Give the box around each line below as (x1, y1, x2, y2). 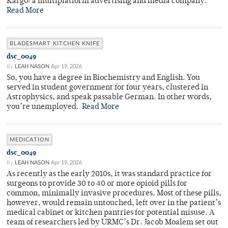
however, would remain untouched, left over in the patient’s (7, 199, 221, 208)
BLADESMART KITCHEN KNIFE (10, 41, 100, 47)
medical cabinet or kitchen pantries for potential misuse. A (7, 209, 215, 217)
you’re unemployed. (7, 103, 82, 111)
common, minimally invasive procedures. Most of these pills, (7, 190, 221, 198)
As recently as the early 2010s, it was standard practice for (7, 170, 212, 179)
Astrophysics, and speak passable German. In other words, (7, 94, 212, 102)
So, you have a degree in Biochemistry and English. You (7, 74, 200, 82)
